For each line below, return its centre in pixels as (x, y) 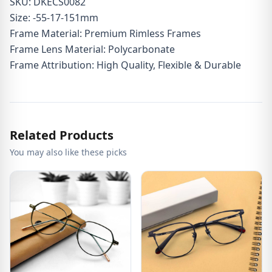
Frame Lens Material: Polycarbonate (92, 49)
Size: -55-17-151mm (54, 18)
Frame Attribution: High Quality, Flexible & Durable (125, 65)
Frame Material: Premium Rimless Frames (105, 33)
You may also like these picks (68, 152)
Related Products (62, 135)
